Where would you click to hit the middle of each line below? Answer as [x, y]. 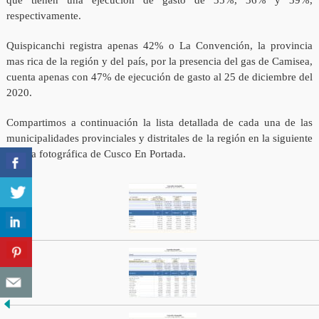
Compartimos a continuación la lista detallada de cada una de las [159, 123]
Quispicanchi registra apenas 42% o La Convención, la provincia [159, 46]
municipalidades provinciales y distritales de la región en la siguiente [159, 138]
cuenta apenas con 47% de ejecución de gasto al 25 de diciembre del [159, 77]
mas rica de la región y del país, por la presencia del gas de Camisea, [159, 62]
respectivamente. [43, 16]
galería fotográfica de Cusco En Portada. [96, 154]
